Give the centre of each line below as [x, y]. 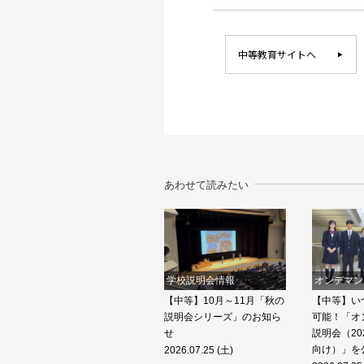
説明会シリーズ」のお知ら [223, 317]
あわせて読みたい [206, 185]
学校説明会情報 [201, 281]
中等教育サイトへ [277, 54]
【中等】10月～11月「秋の [224, 301]
